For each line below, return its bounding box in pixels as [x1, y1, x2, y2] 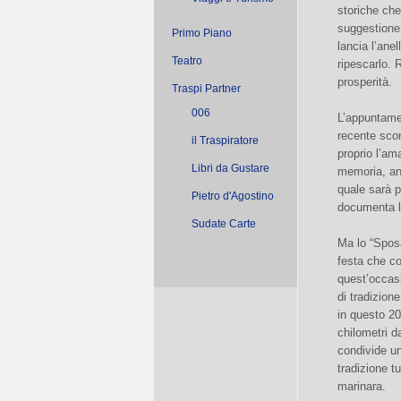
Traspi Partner [172, 82, 241, 95]
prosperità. [337, 75, 392, 90]
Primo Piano [172, 27, 232, 39]
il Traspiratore [192, 134, 259, 147]
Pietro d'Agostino [192, 190, 274, 202]
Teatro [172, 55, 202, 67]
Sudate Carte [192, 218, 256, 230]
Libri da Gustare [192, 162, 269, 175]
